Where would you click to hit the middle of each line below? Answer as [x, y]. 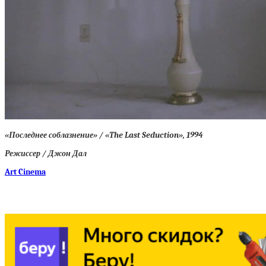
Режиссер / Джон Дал [46, 153]
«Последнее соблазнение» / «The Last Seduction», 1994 [104, 135]
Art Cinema [25, 172]
